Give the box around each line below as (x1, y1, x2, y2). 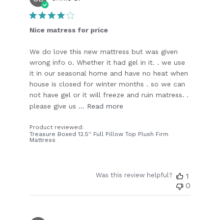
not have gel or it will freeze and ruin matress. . (29, 90, 189, 99)
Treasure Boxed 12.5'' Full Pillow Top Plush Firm (29, 130, 169, 137)
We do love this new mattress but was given (29, 47, 178, 55)
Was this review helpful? (95, 171, 172, 179)
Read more (87, 102, 124, 110)
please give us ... (29, 102, 85, 110)
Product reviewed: (29, 123, 86, 131)
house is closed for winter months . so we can (29, 80, 186, 88)
